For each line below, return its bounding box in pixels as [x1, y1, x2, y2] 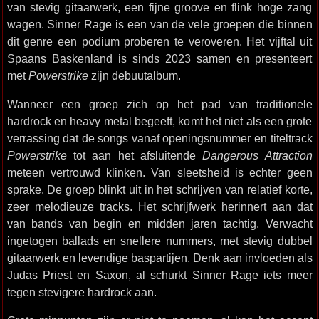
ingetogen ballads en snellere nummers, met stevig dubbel [6, 234, 313, 247]
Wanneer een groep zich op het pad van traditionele [6, 98, 313, 110]
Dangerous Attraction [202, 149, 313, 162]
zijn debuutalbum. [88, 69, 181, 82]
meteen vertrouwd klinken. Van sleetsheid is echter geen [6, 166, 313, 179]
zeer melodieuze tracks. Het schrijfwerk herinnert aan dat [6, 200, 313, 213]
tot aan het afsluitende [66, 149, 203, 162]
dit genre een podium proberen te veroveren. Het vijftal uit [6, 35, 313, 48]
